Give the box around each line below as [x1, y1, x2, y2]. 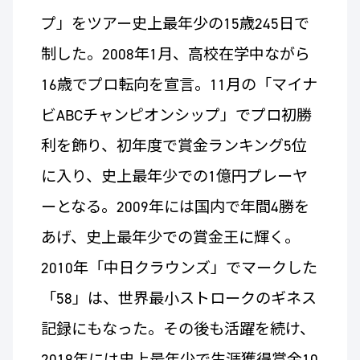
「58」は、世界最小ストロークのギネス [40, 288, 317, 309]
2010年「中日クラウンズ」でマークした [40, 258, 317, 279]
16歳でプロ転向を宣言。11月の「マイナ [40, 75, 317, 96]
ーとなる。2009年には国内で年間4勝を [40, 197, 309, 218]
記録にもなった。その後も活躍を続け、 [40, 319, 315, 340]
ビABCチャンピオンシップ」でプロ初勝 [40, 105, 312, 126]
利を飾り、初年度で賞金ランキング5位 [40, 136, 307, 157]
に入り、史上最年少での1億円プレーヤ [40, 166, 308, 187]
